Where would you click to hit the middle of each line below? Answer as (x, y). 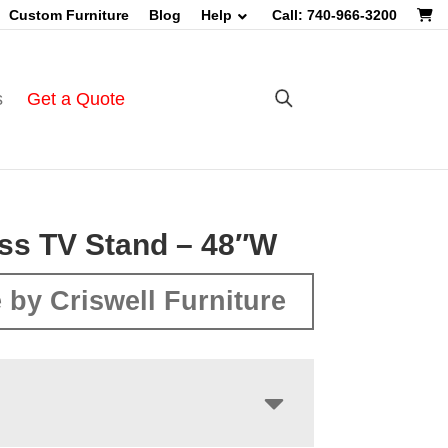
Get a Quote (75, 99)
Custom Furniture (69, 15)
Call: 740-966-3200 (334, 15)
